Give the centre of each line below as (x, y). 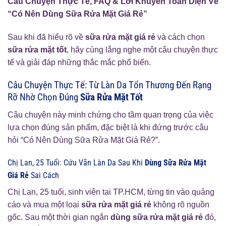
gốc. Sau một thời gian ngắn (59, 217)
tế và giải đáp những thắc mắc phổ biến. (79, 63)
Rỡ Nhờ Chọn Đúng (44, 97)
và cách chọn (180, 37)
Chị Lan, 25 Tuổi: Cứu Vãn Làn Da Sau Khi (76, 163)
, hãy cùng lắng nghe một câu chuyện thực (142, 50)
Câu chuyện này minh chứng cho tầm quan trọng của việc (110, 115)
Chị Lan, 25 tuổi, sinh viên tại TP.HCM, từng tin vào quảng (111, 192)
